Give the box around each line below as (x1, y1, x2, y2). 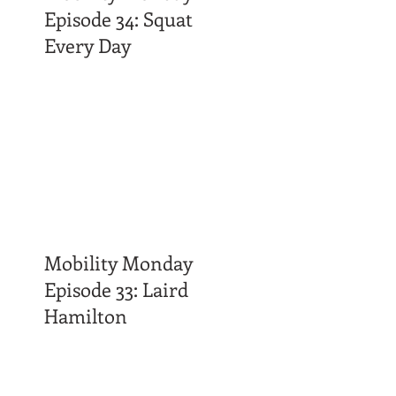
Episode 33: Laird (44, 275, 188, 302)
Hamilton (44, 301, 127, 329)
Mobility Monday (44, 248, 193, 276)
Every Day (44, 31, 131, 58)
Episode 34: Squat (44, 4, 193, 32)
